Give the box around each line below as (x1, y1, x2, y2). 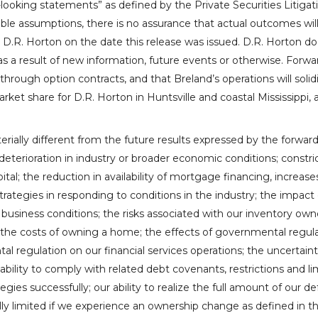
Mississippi (258, 91, 309, 104)
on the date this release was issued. (62, 35, 243, 48)
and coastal (196, 91, 258, 104)
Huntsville (147, 91, 196, 104)
